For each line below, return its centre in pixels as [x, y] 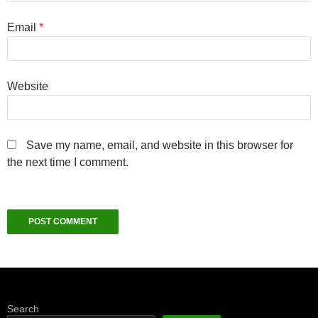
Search [23, 308]
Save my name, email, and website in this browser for [160, 145]
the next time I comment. [68, 162]
